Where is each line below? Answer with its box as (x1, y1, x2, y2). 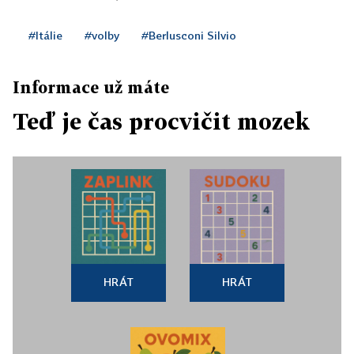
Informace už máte (13, 77, 169, 97)
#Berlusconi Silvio (141, 28, 236, 43)
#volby (85, 28, 119, 43)
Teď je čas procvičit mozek (13, 108, 310, 135)
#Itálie (28, 28, 62, 43)
